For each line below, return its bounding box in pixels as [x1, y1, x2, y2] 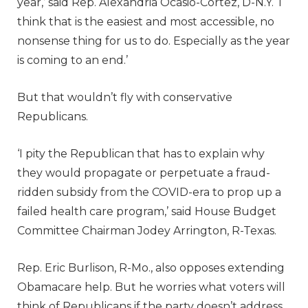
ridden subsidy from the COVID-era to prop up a [17, 185, 281, 199]
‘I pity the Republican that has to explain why [17, 146, 265, 160]
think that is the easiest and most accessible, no [17, 14, 274, 28]
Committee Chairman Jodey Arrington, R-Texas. [17, 223, 279, 237]
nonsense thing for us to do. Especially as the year [17, 34, 290, 47]
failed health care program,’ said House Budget [17, 204, 276, 218]
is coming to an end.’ [17, 53, 128, 67]
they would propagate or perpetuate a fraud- [17, 166, 270, 179]
